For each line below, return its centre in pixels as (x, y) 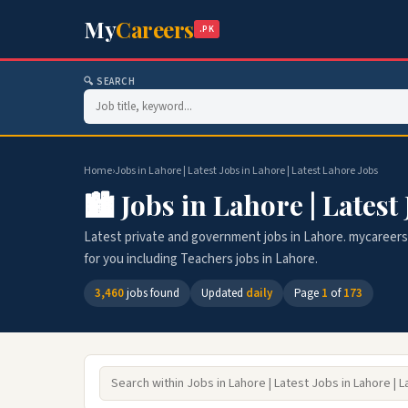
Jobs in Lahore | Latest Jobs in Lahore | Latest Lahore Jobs (246, 171)
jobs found (152, 293)
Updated (224, 293)
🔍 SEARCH (110, 82)
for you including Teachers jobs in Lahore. (201, 259)
